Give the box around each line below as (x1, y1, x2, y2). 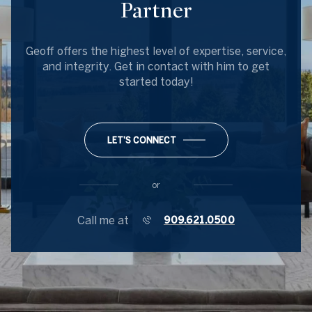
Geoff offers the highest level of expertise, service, (26, 45, 286, 57)
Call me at (77, 214, 129, 226)
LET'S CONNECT (107, 135, 176, 145)
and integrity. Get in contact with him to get (42, 60, 270, 72)
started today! (118, 75, 194, 88)
